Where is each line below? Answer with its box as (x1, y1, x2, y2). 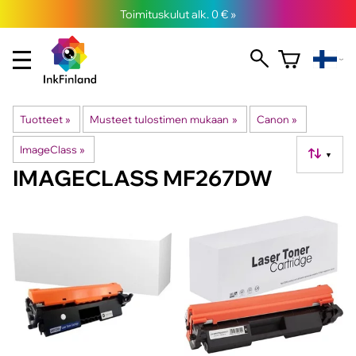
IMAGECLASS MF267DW (13, 164, 273, 192)
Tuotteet (20, 113, 63, 126)
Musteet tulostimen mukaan (90, 113, 230, 126)
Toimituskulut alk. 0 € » (120, 6, 236, 21)
